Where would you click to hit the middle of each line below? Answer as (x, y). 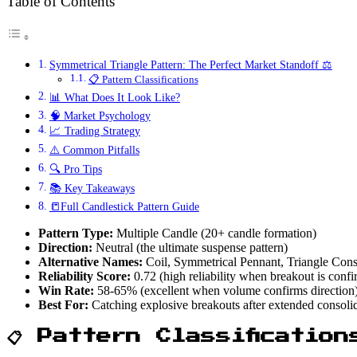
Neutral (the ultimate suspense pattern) (190, 248)
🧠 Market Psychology (100, 116)
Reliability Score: (84, 277)
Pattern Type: (76, 233)
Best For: (63, 305)
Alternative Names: (90, 262)
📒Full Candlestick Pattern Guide (124, 207)
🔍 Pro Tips (75, 169)
